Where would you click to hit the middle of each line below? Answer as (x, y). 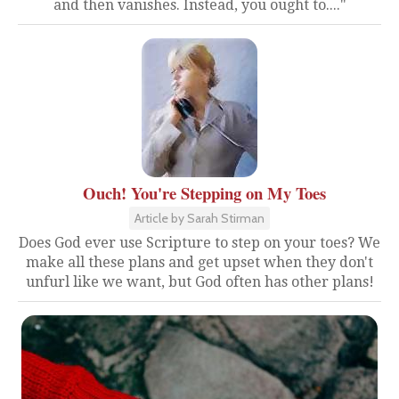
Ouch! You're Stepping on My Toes (204, 193)
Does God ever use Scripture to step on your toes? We (199, 243)
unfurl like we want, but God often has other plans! (199, 282)
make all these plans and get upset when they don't (199, 262)
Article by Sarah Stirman (199, 218)
